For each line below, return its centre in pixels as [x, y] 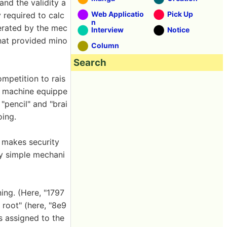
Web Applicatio [118, 14]
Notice [178, 30]
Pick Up [180, 14]
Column [105, 45]
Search [90, 63]
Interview [107, 30]
